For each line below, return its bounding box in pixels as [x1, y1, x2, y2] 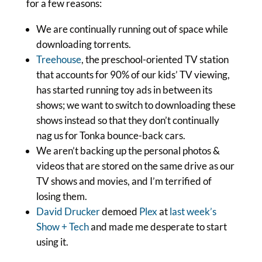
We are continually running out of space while [36, 23, 228, 35]
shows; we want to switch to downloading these [36, 99, 236, 111]
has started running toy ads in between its [36, 84, 212, 96]
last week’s [169, 205, 216, 218]
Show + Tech [36, 220, 89, 233]
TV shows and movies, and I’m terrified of [36, 175, 212, 187]
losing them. [36, 190, 87, 202]
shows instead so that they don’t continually [36, 114, 219, 126]
